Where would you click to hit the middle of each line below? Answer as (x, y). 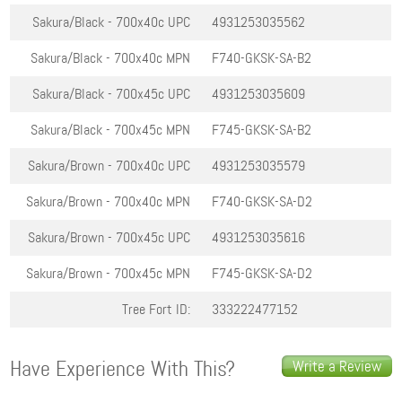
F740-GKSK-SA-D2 (262, 202)
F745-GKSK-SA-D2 (262, 274)
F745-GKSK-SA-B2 (262, 130)
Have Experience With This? (123, 370)
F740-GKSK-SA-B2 (262, 58)
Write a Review (336, 367)
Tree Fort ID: (157, 310)
